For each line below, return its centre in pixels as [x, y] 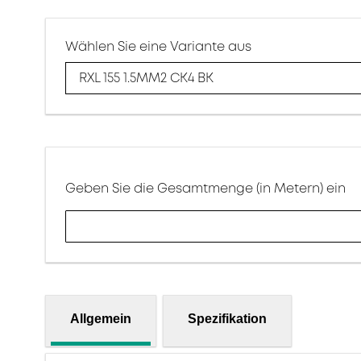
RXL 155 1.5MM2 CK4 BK [146, 79]
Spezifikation [227, 318]
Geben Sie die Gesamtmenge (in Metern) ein [205, 188]
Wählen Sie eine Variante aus [158, 46]
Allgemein [101, 318]
